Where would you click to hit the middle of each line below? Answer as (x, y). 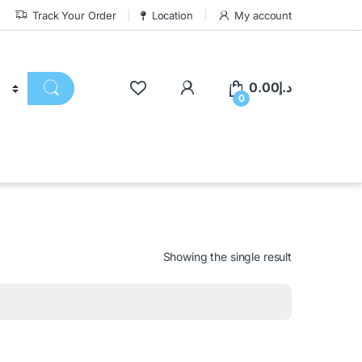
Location (172, 15)
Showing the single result (227, 256)
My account (263, 15)
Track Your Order (74, 15)
